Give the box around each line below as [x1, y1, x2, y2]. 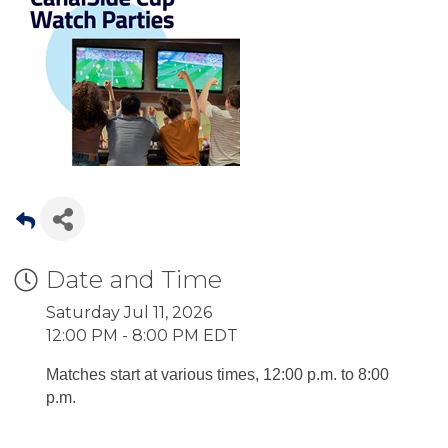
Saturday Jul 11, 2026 [46, 303, 212, 323]
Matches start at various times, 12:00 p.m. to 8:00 [46, 366, 389, 384]
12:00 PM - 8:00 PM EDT [46, 326, 238, 346]
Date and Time [46, 265, 222, 295]
